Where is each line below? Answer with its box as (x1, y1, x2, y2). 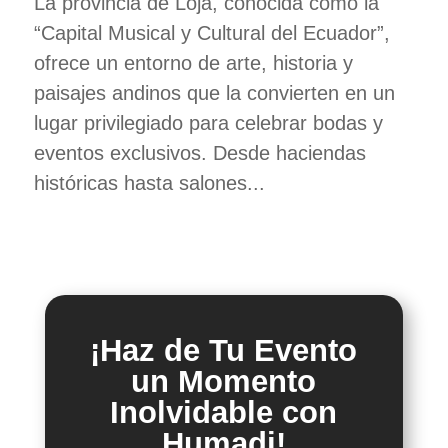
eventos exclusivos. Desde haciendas (33, 141, 366, 164)
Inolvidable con (110, 394, 338, 430)
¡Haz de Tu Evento (90, 332, 358, 368)
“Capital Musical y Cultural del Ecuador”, (33, 21, 390, 44)
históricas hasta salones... (33, 171, 265, 194)
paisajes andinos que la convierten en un (33, 81, 395, 104)
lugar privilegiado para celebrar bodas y (33, 111, 383, 134)
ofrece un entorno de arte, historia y (33, 51, 353, 74)
